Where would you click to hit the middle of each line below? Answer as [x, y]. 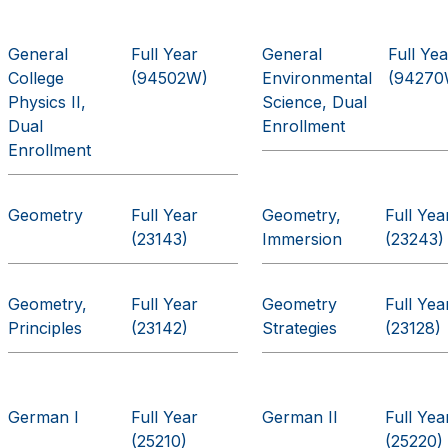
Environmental [317, 78]
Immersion [302, 239]
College [36, 78]
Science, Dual [315, 102]
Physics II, [47, 102]
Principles [45, 328]
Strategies [300, 328]
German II [300, 417]
